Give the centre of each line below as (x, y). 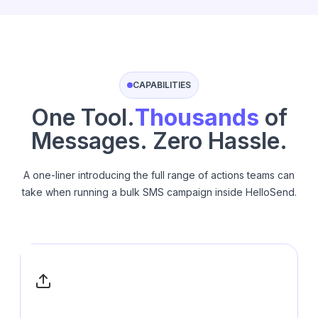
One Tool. (83, 117)
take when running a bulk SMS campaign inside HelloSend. (159, 192)
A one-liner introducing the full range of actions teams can (159, 175)
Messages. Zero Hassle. (159, 141)
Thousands (199, 117)
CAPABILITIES (162, 84)
